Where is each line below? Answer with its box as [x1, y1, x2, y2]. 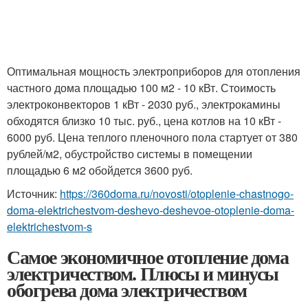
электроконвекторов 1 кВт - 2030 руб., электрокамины [7, 96, 280, 112]
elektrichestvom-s [7, 219, 92, 234]
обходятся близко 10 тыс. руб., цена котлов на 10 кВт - [7, 113, 281, 129]
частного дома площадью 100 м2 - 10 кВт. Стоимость [7, 80, 276, 96]
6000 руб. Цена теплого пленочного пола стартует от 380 [7, 129, 298, 145]
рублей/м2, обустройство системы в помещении [7, 146, 252, 162]
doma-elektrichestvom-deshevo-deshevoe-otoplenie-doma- [7, 202, 294, 218]
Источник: [7, 186, 60, 201]
